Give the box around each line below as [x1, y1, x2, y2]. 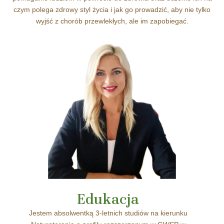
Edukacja [77, 190, 139, 207]
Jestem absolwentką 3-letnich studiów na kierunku [28, 208, 187, 217]
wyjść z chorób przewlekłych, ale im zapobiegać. [35, 17, 188, 25]
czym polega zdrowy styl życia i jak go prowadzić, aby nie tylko [13, 5, 210, 13]
